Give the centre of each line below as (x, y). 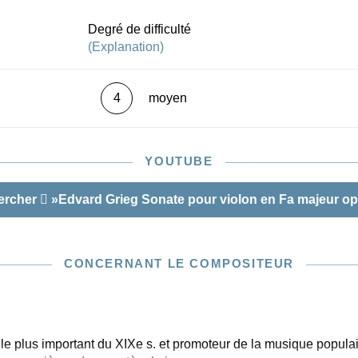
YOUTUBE (179, 161)
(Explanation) (126, 47)
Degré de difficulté (139, 29)
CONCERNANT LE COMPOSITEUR (179, 263)
